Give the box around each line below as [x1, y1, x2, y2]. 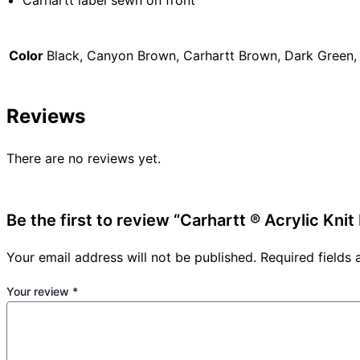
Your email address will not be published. [6, 249, 256, 266]
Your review [6, 284, 72, 299]
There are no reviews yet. [6, 150, 161, 167]
